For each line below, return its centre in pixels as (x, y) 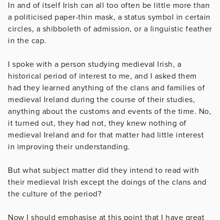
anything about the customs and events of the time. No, (110, 111)
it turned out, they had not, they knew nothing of (97, 123)
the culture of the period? (55, 194)
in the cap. (27, 41)
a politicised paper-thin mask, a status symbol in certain (109, 17)
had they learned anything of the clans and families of (106, 88)
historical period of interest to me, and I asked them (102, 76)
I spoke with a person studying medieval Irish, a (95, 64)
